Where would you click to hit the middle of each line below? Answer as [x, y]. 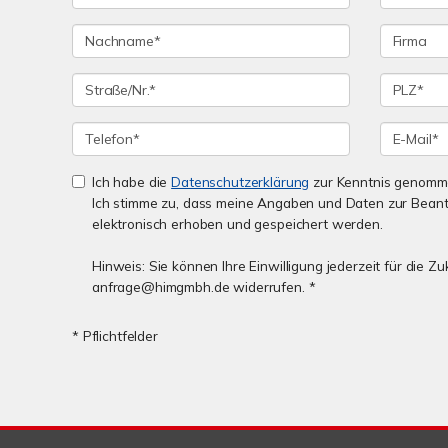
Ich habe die [132, 181]
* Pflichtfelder [115, 335]
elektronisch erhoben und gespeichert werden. [237, 223]
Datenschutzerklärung [240, 181]
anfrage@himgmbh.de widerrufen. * [204, 286]
